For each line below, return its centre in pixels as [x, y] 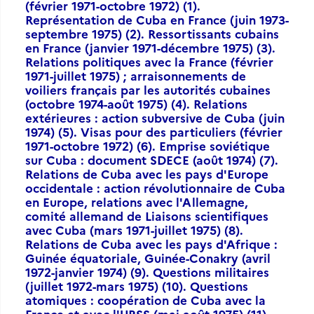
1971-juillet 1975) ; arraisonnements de [136, 75]
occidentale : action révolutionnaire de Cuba [155, 187]
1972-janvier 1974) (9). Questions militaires [147, 272]
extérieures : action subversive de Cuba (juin [155, 117]
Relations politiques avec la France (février [149, 61]
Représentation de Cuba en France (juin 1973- [157, 19]
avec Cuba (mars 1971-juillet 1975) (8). [134, 230]
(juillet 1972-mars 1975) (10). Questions [137, 286]
